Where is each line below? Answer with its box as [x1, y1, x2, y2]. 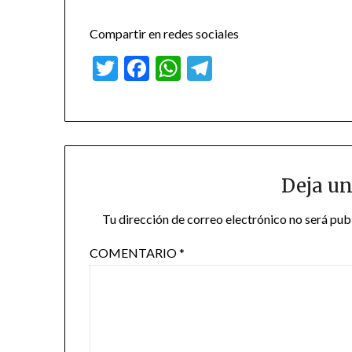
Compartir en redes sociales [90, 26, 240, 42]
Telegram [212, 53, 313, 84]
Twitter [118, 53, 200, 84]
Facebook [149, 53, 254, 84]
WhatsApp [181, 53, 298, 84]
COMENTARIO [90, 245, 180, 261]
